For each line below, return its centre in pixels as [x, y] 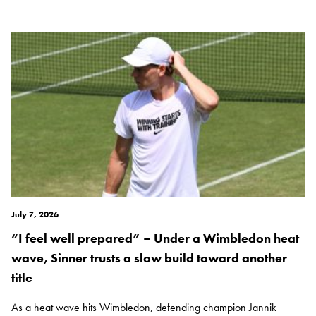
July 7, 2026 [35, 215]
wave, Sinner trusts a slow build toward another [149, 258]
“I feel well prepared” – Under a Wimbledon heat [155, 238]
